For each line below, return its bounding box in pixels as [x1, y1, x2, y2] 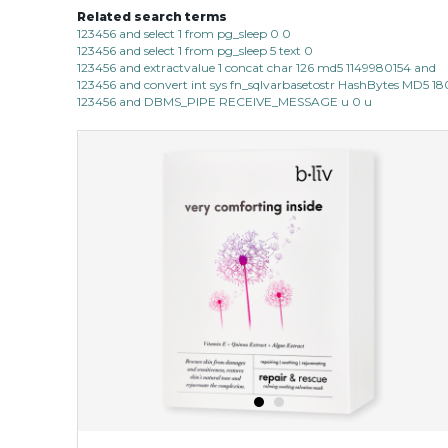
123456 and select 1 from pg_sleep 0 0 [77, 25, 291, 41]
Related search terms [77, 8, 227, 24]
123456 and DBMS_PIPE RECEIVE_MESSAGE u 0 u [77, 93, 372, 109]
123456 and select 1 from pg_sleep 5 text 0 [77, 42, 313, 58]
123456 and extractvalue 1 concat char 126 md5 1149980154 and [77, 59, 436, 75]
